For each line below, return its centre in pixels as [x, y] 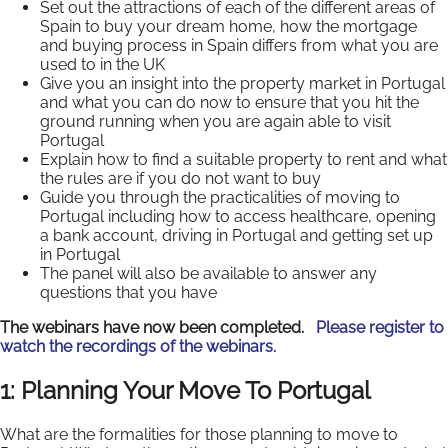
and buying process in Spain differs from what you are [239, 45]
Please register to [380, 327]
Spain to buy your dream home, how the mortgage [228, 26]
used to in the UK [102, 64]
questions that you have [128, 292]
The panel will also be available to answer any [208, 273]
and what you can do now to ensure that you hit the [229, 102]
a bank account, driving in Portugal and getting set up [236, 235]
